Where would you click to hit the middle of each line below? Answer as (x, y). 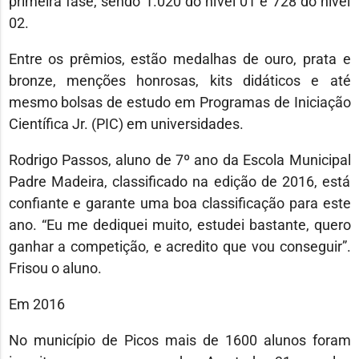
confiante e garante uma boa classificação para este (179, 204)
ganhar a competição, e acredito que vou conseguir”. (179, 247)
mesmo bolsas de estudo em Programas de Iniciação (179, 103)
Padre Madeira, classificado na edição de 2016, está (179, 182)
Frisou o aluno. (55, 268)
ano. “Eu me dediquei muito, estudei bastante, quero (179, 225)
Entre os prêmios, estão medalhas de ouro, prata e (179, 59)
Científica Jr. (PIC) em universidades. (126, 124)
